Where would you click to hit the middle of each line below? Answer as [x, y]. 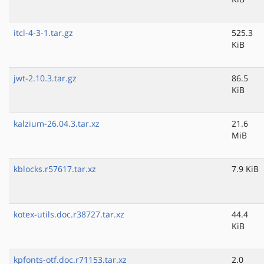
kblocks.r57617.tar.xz [55, 169]
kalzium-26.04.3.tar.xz [57, 124]
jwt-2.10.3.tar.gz [45, 78]
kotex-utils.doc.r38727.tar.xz [69, 214]
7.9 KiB [245, 169]
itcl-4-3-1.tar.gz [43, 33]
